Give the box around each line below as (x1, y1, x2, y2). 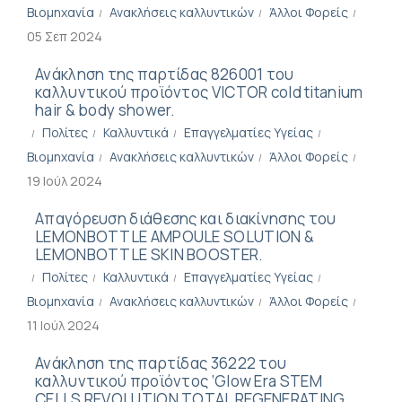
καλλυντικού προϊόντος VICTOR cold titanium (35, 82, 363, 102)
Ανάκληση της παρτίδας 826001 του (35, 64, 294, 84)
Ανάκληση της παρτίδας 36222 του (35, 353, 287, 373)
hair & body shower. (35, 100, 176, 120)
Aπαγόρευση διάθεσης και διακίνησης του (35, 208, 336, 229)
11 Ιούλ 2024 (27, 317, 100, 334)
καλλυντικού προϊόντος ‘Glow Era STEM (35, 371, 322, 391)
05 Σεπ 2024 (27, 28, 102, 45)
